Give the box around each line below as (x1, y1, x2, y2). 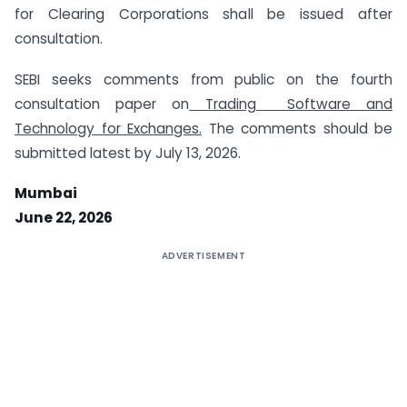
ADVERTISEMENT (161, 249, 246, 263)
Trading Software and (189, 94, 393, 114)
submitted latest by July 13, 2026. (15, 143, 241, 163)
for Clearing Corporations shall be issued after (15, 4, 392, 24)
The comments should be (202, 118, 392, 138)
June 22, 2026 (15, 208, 113, 228)
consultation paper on (15, 94, 190, 114)
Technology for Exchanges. (15, 118, 202, 138)
